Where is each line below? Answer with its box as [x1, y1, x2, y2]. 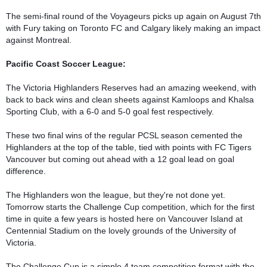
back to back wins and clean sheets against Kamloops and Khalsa [6, 94, 254, 104]
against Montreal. [6, 35, 72, 45]
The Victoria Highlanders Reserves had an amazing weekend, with [6, 82, 256, 92]
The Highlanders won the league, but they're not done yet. [6, 190, 225, 200]
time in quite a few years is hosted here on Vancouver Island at [6, 213, 243, 223]
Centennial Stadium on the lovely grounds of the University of [6, 225, 236, 235]
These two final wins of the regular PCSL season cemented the [6, 130, 243, 140]
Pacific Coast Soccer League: [6, 58, 126, 69]
